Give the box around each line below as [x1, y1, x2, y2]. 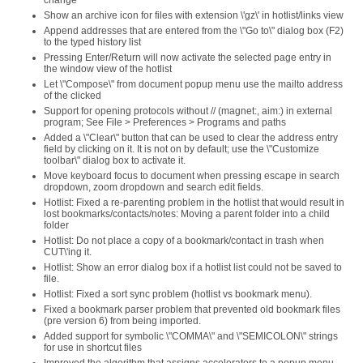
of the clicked [44, 90, 101, 101]
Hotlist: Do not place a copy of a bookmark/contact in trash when [44, 235, 324, 246]
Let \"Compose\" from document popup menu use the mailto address [44, 79, 343, 90]
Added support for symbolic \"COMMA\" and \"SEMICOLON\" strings [44, 331, 338, 342]
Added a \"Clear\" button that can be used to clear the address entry [44, 132, 338, 143]
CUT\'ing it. [44, 246, 92, 258]
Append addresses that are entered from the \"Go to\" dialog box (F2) [44, 25, 344, 36]
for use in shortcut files [44, 342, 142, 353]
